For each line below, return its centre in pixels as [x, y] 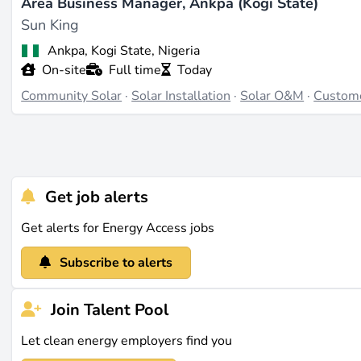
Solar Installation [181, 95]
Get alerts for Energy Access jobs [118, 228]
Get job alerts [95, 197]
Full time [135, 71]
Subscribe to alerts [116, 263]
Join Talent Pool [108, 309]
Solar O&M [272, 95]
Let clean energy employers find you [127, 340]
